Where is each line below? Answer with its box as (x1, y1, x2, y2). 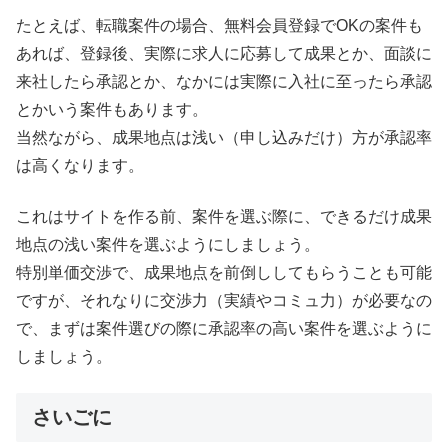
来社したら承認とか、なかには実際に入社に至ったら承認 (16, 73, 432, 91)
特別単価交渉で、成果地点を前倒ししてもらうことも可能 (16, 263, 432, 281)
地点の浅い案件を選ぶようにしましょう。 (16, 235, 320, 253)
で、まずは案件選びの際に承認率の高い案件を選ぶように (16, 319, 432, 337)
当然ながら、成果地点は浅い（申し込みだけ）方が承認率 (16, 129, 432, 147)
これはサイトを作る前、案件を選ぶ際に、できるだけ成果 (16, 207, 432, 225)
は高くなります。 (16, 157, 144, 175)
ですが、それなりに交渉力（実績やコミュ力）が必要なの (16, 291, 432, 309)
